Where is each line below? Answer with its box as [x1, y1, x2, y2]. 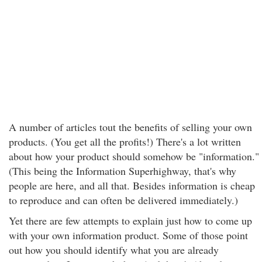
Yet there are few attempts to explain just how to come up [9, 213, 252, 227]
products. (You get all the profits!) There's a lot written [9, 135, 241, 149]
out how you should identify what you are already [9, 243, 219, 257]
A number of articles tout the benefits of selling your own [9, 120, 252, 134]
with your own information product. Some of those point [9, 228, 248, 242]
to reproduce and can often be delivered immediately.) [9, 193, 238, 207]
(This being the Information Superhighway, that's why [9, 164, 236, 178]
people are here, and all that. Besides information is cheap [9, 178, 255, 192]
